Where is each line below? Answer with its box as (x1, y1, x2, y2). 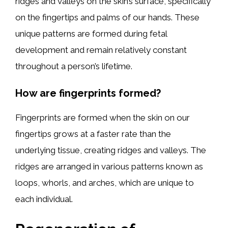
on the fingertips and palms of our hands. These (15, 12, 199, 22)
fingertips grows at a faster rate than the (15, 129, 171, 139)
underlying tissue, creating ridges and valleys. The (15, 145, 206, 155)
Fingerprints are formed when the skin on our (15, 112, 190, 123)
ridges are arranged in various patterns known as (15, 161, 203, 172)
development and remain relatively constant (15, 44, 187, 55)
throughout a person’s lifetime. (15, 61, 132, 71)
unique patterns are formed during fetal (15, 28, 167, 39)
